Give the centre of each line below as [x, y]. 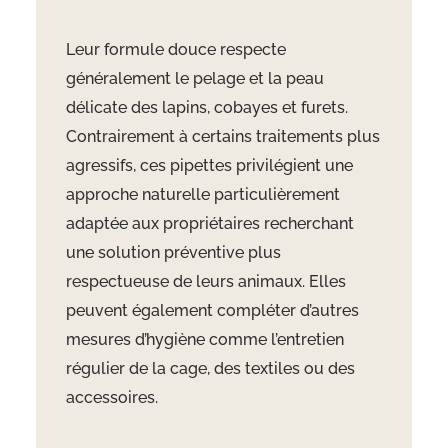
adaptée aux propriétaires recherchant [209, 224]
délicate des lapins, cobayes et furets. [206, 108]
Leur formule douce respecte [175, 50]
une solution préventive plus [173, 253]
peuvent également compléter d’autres [212, 311]
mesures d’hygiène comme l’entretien [204, 340]
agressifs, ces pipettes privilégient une [209, 166]
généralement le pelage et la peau [194, 79]
